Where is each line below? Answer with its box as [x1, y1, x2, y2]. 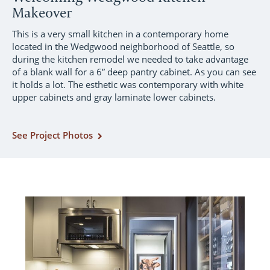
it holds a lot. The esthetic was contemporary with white [12, 78, 243, 90]
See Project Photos [12, 129, 93, 141]
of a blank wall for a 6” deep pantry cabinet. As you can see [12, 66, 256, 78]
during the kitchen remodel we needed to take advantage [12, 53, 248, 65]
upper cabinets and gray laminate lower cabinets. [12, 91, 216, 103]
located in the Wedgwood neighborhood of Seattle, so [12, 40, 234, 52]
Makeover [12, 3, 72, 22]
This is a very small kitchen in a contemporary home [12, 28, 228, 40]
